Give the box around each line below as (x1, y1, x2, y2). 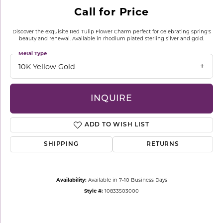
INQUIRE (91, 94, 132, 103)
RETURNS (146, 141, 179, 148)
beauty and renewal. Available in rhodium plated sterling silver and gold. (19, 35, 204, 41)
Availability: (56, 177, 87, 183)
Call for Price (74, 5, 149, 18)
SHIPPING (44, 141, 79, 148)
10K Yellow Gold (18, 62, 75, 71)
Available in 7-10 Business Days (88, 177, 167, 183)
